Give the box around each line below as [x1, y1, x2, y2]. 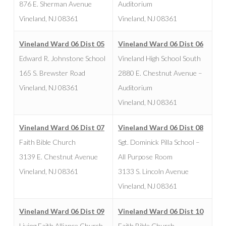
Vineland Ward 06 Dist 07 [19, 123, 104, 132]
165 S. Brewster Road [19, 68, 85, 77]
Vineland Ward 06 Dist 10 [118, 206, 203, 215]
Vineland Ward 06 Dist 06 [118, 39, 203, 48]
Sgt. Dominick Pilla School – [118, 137, 200, 146]
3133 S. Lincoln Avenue [118, 166, 189, 176]
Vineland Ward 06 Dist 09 [19, 206, 104, 215]
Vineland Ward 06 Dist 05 [19, 39, 104, 48]
